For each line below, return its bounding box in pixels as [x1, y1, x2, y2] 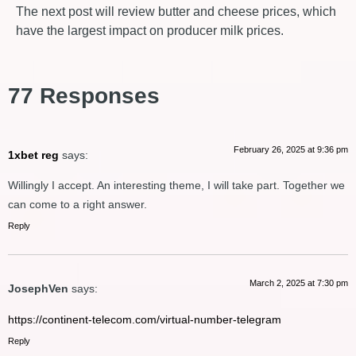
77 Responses [8, 83, 160, 108]
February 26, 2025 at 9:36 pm [234, 144, 348, 154]
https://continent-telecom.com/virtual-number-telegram [8, 312, 281, 326]
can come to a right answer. [8, 198, 147, 211]
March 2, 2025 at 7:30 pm [250, 278, 348, 288]
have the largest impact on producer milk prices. [16, 23, 284, 37]
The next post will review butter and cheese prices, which [16, 4, 336, 18]
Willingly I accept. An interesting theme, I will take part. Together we [8, 179, 345, 192]
